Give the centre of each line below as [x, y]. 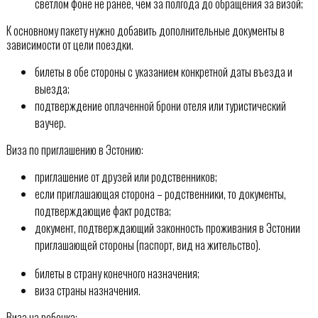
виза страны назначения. [87, 290]
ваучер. [50, 122]
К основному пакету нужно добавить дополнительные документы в [145, 30]
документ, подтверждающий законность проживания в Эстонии [167, 227]
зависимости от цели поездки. [70, 44]
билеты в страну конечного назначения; [117, 273]
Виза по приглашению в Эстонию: [75, 149]
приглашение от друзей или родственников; [126, 176]
